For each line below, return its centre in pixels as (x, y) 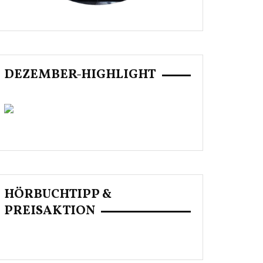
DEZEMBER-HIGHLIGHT (80, 75)
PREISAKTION (50, 211)
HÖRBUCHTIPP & (58, 195)
